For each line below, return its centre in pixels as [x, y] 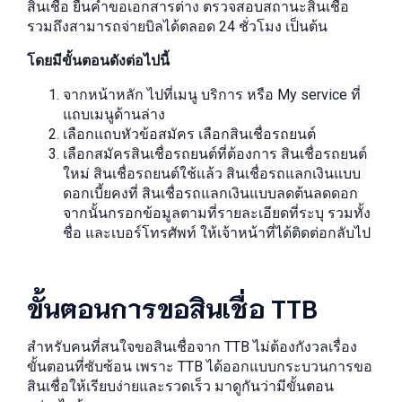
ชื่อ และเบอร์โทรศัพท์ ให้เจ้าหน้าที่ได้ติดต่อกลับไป [217, 233]
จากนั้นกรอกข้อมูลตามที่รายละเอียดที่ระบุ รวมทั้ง [217, 213]
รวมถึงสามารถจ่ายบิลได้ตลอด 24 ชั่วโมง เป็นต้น [177, 26]
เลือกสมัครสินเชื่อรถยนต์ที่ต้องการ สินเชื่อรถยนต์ [215, 154]
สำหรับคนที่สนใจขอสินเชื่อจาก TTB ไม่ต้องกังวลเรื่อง [192, 347]
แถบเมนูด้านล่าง [114, 114]
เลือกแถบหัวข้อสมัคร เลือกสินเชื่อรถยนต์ [189, 134]
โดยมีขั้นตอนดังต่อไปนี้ [98, 61]
